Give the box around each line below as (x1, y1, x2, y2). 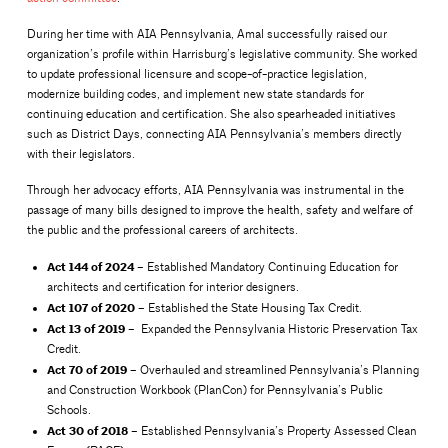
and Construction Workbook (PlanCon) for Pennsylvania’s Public (46, 382, 383, 398)
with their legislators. (26, 147, 135, 162)
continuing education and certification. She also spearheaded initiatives (26, 107, 396, 122)
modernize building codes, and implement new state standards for (26, 87, 364, 102)
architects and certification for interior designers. (46, 279, 299, 295)
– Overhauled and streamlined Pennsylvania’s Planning (126, 362, 419, 378)
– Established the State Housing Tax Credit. (137, 300, 362, 316)
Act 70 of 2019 (46, 361, 127, 378)
